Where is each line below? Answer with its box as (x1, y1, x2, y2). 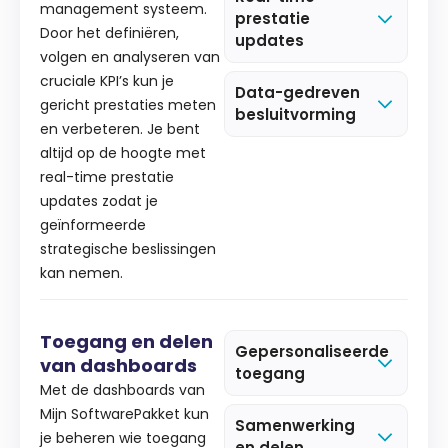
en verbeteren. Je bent (40, 118, 200, 139)
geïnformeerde (40, 214, 146, 235)
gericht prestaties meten (40, 94, 216, 115)
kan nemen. (40, 262, 123, 283)
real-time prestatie (40, 166, 174, 187)
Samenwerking (235, 415, 355, 437)
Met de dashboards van (40, 380, 205, 401)
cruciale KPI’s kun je (40, 70, 174, 91)
